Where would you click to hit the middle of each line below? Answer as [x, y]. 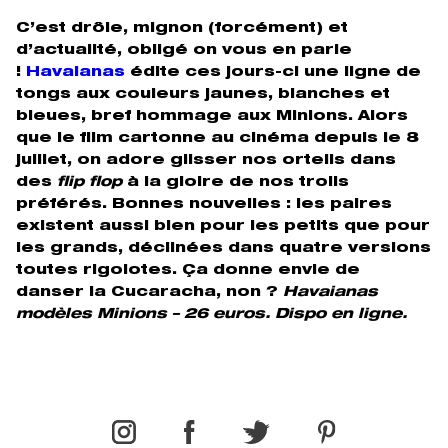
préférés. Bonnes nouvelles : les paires [204, 205]
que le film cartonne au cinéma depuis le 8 [217, 139]
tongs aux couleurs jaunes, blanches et [203, 95]
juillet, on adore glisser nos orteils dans [206, 161]
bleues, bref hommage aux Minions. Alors [212, 117]
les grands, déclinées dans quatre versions [223, 249]
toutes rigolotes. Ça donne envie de [188, 271]
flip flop [89, 183]
